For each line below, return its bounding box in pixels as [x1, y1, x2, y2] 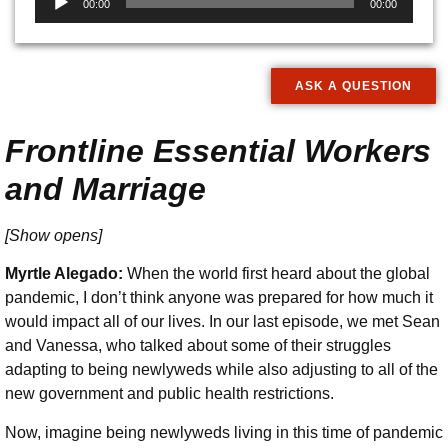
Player [34, 8, 81, 29]
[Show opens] [5, 226, 102, 244]
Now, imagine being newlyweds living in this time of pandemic [5, 423, 443, 441]
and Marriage [5, 170, 206, 207]
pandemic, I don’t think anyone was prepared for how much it [5, 289, 433, 307]
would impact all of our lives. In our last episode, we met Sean [5, 313, 440, 331]
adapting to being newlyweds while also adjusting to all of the [5, 361, 438, 379]
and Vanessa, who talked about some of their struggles [5, 337, 391, 355]
